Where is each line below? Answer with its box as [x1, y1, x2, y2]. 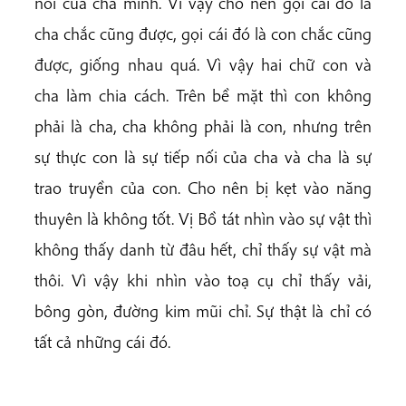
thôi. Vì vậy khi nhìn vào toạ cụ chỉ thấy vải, [34, 268, 372, 291]
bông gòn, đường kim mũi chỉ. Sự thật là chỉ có [34, 299, 372, 322]
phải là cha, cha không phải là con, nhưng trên [34, 114, 372, 137]
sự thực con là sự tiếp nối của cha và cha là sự [34, 145, 372, 168]
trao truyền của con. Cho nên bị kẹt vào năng [34, 176, 372, 198]
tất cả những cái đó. [34, 330, 170, 353]
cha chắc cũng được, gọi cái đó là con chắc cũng [34, 22, 372, 44]
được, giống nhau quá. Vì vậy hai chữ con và [34, 53, 372, 75]
